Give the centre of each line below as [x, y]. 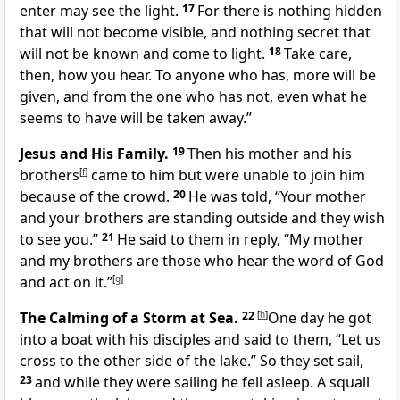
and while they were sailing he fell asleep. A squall [202, 383]
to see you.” [61, 240]
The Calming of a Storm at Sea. [129, 318]
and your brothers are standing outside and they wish [202, 218]
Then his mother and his [270, 154]
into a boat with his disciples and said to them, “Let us [200, 340]
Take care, [318, 54]
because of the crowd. [96, 197]
